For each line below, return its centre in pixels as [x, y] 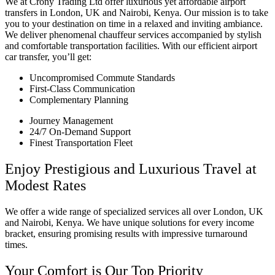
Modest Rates [45, 186]
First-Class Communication [82, 89]
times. [16, 245]
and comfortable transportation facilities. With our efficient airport [131, 46]
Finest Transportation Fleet [81, 143]
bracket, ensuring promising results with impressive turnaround [126, 234]
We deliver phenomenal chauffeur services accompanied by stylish [133, 35]
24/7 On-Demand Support [80, 132]
